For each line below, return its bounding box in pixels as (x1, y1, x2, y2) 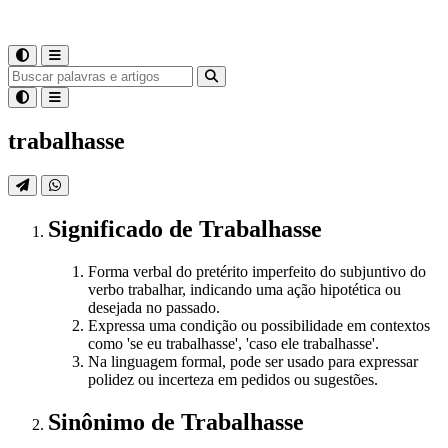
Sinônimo (48, 408, 151, 435)
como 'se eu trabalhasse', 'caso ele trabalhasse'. (88, 334, 379, 352)
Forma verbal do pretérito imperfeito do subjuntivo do (88, 262, 426, 280)
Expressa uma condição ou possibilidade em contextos (88, 316, 430, 334)
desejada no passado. (88, 298, 220, 316)
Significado (48, 215, 169, 242)
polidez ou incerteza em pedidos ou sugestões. (88, 370, 378, 388)
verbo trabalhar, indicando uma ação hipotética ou (88, 280, 401, 298)
